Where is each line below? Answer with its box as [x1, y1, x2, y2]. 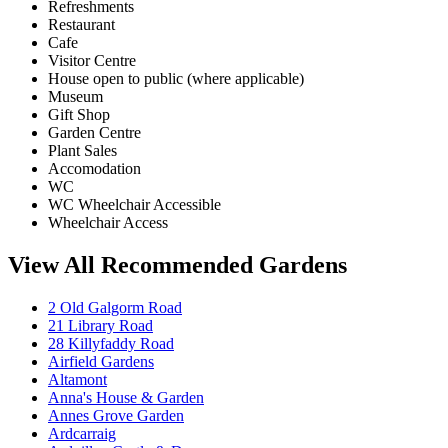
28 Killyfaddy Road [48, 334, 174, 352]
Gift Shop [48, 106, 110, 124]
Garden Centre [48, 124, 141, 142]
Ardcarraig [48, 424, 116, 442]
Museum [48, 88, 103, 106]
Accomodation [48, 160, 141, 178]
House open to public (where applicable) [48, 70, 304, 88]
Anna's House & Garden [48, 388, 204, 406]
